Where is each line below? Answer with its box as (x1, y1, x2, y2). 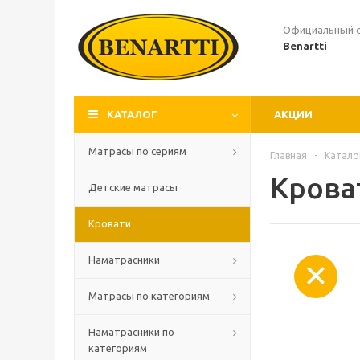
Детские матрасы (88, 182, 178, 193)
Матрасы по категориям (88, 290, 210, 301)
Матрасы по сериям (88, 145, 186, 157)
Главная (270, 150, 307, 161)
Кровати (88, 218, 131, 229)
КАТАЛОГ (107, 108, 157, 120)
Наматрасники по (88, 326, 174, 337)
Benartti (283, 40, 327, 51)
